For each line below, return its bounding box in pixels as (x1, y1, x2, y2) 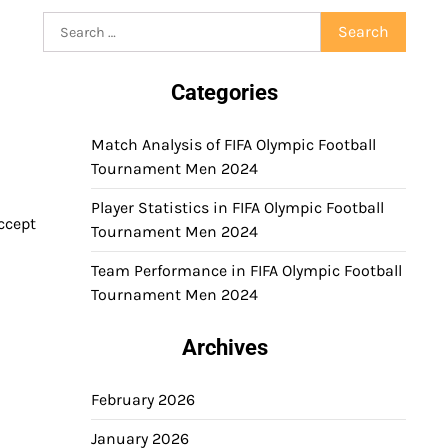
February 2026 (91, 390, 195, 409)
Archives (181, 335, 268, 360)
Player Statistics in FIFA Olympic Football (91, 198, 384, 217)
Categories (171, 80, 278, 105)
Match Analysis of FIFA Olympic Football (91, 135, 376, 154)
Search (42, 13, 93, 32)
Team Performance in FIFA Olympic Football (91, 261, 402, 280)
